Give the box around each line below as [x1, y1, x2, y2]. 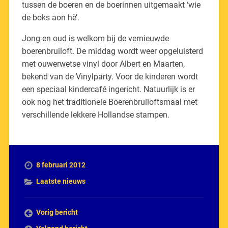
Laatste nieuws [36, 177, 85, 185]
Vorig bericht [36, 208, 78, 216]
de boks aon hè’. [21, 12, 79, 22]
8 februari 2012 [36, 160, 85, 169]
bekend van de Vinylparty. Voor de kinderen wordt [21, 71, 198, 81]
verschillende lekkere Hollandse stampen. [21, 109, 169, 120]
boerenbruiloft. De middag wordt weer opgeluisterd [21, 46, 203, 56]
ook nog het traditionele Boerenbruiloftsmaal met [21, 97, 197, 107]
